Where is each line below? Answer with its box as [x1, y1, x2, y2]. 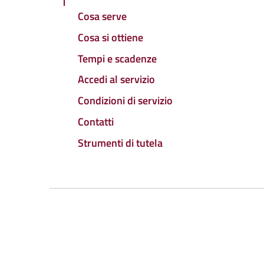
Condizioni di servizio [78, 93, 173, 109]
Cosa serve [78, 8, 127, 25]
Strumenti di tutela [78, 134, 163, 151]
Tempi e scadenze [78, 50, 157, 67]
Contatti [78, 113, 114, 130]
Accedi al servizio [78, 71, 155, 88]
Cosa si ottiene [78, 29, 143, 45]
